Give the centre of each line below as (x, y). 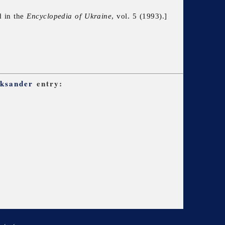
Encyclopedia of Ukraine (69, 16)
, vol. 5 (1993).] (139, 16)
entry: (48, 84)
